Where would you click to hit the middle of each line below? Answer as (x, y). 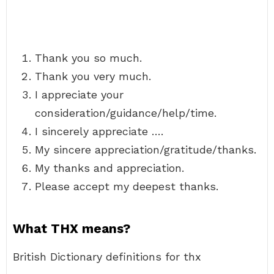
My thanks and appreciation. (109, 168)
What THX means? (72, 228)
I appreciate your (79, 94)
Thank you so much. (88, 58)
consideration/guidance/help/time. (126, 113)
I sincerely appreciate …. (99, 131)
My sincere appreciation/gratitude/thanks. (146, 150)
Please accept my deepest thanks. (127, 186)
